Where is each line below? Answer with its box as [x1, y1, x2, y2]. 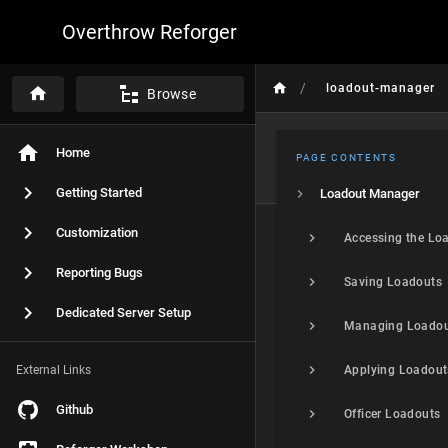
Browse [147, 86, 196, 102]
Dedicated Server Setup [56, 305, 191, 320]
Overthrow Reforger [62, 20, 237, 44]
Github [56, 402, 93, 417]
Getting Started [56, 185, 142, 200]
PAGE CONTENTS [296, 152, 397, 163]
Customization [56, 225, 138, 240]
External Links [16, 363, 91, 377]
